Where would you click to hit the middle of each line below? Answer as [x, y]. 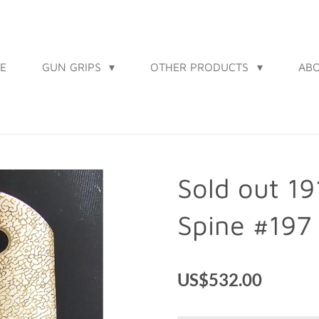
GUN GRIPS [74, 67]
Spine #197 [245, 225]
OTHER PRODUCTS [202, 67]
